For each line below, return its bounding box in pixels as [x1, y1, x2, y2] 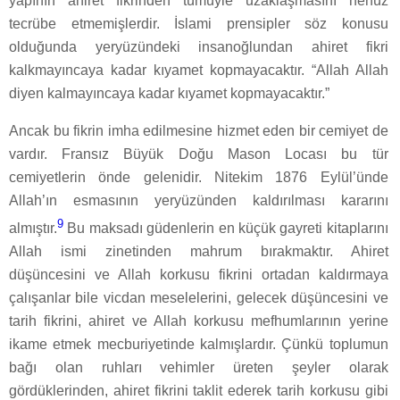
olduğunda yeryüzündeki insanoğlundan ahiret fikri [9, 39, 388, 55]
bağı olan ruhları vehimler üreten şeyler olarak [9, 360, 388, 376]
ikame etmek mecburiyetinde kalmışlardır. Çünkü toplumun [9, 337, 388, 353]
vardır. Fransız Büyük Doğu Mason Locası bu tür [9, 146, 388, 162]
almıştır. [9, 221, 57, 237]
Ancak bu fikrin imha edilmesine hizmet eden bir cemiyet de [9, 123, 388, 139]
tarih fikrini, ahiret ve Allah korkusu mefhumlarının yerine [9, 313, 388, 329]
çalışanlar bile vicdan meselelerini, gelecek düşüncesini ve [9, 290, 388, 306]
